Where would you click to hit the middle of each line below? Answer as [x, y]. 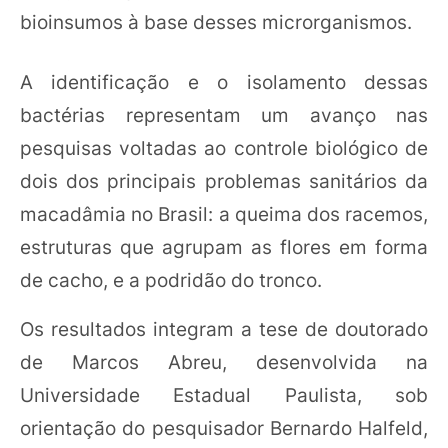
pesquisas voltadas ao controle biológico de [224, 147]
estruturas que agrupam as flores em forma [224, 246]
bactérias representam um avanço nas [224, 114]
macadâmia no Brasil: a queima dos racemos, [224, 213]
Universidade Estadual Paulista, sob [224, 394]
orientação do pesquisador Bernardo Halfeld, [224, 427]
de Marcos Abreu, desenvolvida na [224, 361]
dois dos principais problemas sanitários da [224, 180]
